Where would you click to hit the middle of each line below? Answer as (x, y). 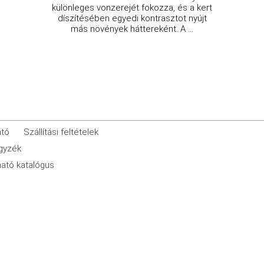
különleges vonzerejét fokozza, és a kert (132, 7)
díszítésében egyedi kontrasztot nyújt (132, 18)
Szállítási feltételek (61, 132)
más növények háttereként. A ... (132, 29)
